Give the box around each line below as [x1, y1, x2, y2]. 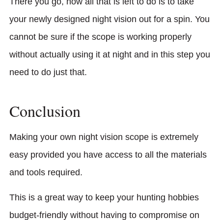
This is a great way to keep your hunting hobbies [9, 192, 199, 202]
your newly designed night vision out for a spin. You [9, 14, 210, 24]
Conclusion [9, 100, 81, 122]
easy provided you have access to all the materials [9, 150, 207, 160]
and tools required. [9, 167, 82, 178]
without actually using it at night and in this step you [9, 49, 210, 59]
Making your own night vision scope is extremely [9, 132, 198, 142]
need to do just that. [9, 67, 87, 77]
